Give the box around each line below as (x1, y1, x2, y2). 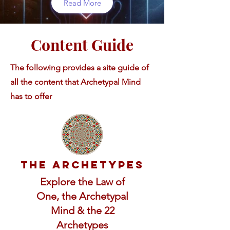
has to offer (10, 91, 52, 101)
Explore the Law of (40, 176, 125, 188)
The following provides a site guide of (10, 63, 149, 72)
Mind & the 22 (50, 204, 114, 217)
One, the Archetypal (36, 190, 128, 202)
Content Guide (31, 34, 133, 55)
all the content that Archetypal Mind (10, 77, 141, 87)
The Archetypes (20, 158, 144, 171)
